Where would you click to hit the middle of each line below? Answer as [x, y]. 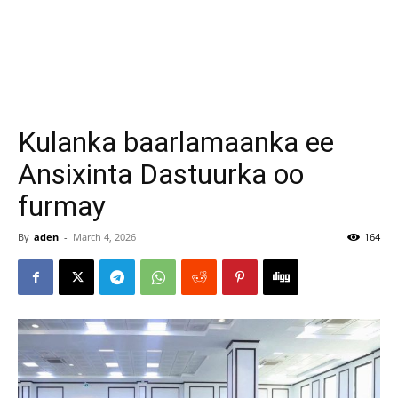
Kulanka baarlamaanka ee [176, 142]
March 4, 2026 [104, 237]
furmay [62, 206]
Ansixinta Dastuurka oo [161, 174]
